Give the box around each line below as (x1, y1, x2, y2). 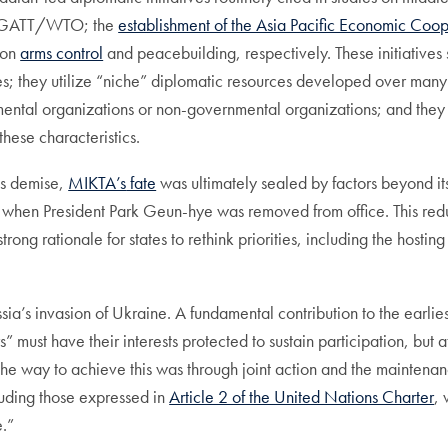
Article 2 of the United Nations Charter (169, 385, 435, 409)
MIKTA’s (68, 171, 127, 195)
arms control (20, 41, 104, 65)
